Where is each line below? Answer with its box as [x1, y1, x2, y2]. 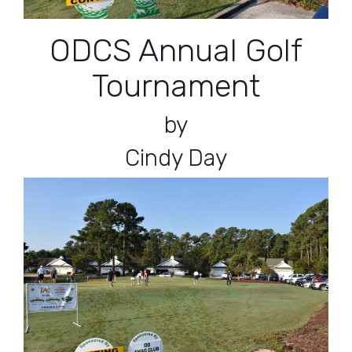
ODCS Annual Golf [49, 31, 302, 69]
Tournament [92, 67, 260, 104]
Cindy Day [125, 144, 227, 171]
